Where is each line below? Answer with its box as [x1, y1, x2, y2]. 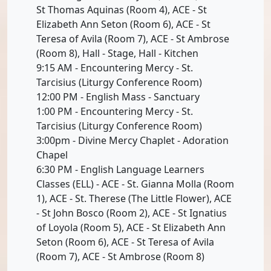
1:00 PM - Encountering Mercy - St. [36, 104, 193, 118]
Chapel [36, 148, 68, 162]
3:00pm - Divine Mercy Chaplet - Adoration [36, 133, 229, 147]
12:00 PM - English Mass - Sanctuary [36, 90, 200, 103]
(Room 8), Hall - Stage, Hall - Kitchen [36, 46, 198, 60]
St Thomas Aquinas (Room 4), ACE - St [36, 2, 207, 16]
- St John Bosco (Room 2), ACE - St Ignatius [36, 206, 227, 220]
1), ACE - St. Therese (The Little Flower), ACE [36, 191, 232, 205]
